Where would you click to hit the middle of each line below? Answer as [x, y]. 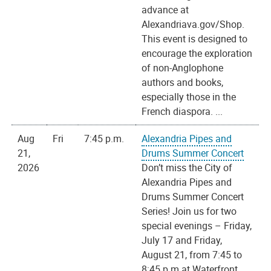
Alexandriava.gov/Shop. [193, 24]
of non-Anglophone [183, 68]
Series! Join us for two [189, 211]
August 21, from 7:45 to [192, 255]
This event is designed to [195, 39]
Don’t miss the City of [187, 168]
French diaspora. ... [182, 112]
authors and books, [183, 83]
